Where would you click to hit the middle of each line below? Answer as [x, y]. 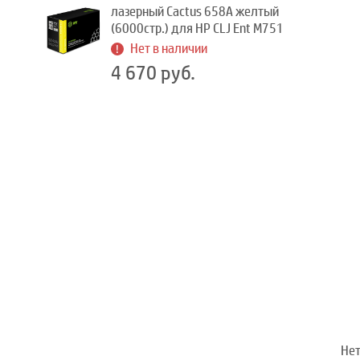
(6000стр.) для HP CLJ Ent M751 [197, 29]
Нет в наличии [169, 49]
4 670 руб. [153, 73]
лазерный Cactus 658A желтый [195, 12]
